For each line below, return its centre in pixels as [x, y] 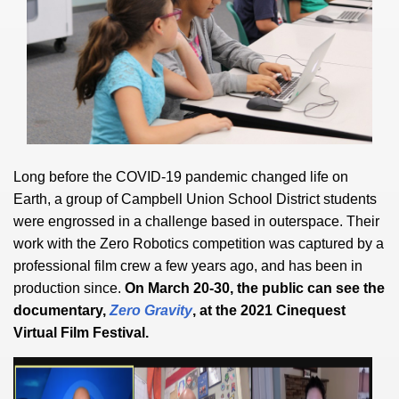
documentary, [61, 310]
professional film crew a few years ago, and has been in [188, 265]
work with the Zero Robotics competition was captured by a [199, 243]
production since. [69, 288]
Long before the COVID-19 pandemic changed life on [181, 176]
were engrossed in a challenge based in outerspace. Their [196, 221]
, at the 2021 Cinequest [269, 310]
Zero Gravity [151, 310]
